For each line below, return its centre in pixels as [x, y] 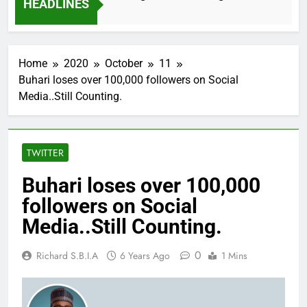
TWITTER [45, 153]
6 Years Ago [145, 256]
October [124, 64]
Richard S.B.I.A [67, 256]
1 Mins [234, 256]
